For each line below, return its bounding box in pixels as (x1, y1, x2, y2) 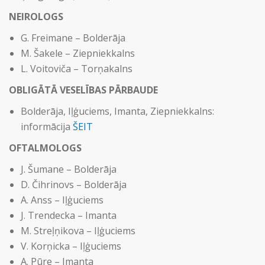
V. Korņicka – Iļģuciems (21, 240, 121, 253)
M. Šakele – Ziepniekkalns (21, 47, 135, 60)
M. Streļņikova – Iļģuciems (21, 224, 135, 237)
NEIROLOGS (9, 10, 63, 23)
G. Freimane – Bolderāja (21, 31, 125, 44)
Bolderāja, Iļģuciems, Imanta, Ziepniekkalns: (21, 105, 214, 118)
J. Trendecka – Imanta (21, 209, 117, 222)
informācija (21, 120, 73, 133)
